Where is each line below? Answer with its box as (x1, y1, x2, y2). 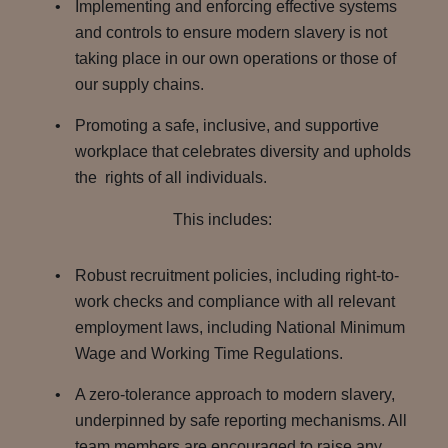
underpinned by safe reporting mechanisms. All (75, 412, 411, 429)
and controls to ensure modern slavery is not (75, 24, 391, 41)
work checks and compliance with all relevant (75, 293, 399, 310)
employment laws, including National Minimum (75, 319, 405, 336)
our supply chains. (75, 76, 208, 93)
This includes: (172, 211, 276, 228)
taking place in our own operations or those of (75, 50, 396, 67)
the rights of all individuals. (75, 169, 271, 186)
